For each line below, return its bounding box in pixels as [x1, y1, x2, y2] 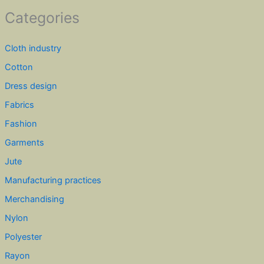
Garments [4, 137, 44, 148]
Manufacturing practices [4, 175, 101, 186]
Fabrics [4, 100, 34, 111]
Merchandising [4, 193, 64, 204]
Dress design [4, 81, 57, 92]
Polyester [4, 231, 42, 242]
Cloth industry [4, 43, 61, 54]
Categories [4, 9, 80, 27]
